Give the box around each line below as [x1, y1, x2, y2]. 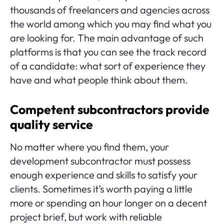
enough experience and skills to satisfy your [10, 168, 197, 181]
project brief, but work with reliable [10, 210, 162, 223]
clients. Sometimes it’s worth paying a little [10, 182, 192, 195]
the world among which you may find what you [10, 17, 211, 30]
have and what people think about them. [10, 73, 190, 86]
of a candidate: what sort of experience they [10, 59, 205, 72]
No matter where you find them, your [10, 140, 169, 153]
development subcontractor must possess [10, 154, 190, 167]
